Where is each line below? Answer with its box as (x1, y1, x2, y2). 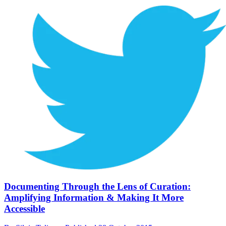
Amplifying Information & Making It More (4, 192, 184, 203)
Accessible (4, 203, 45, 214)
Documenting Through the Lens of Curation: (4, 181, 191, 192)
